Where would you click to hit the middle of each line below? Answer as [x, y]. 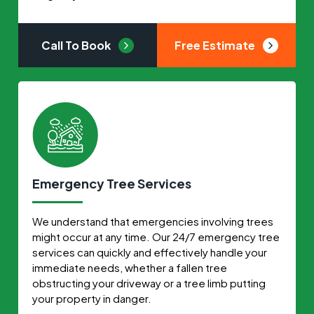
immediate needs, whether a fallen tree [130, 267]
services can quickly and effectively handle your [150, 252]
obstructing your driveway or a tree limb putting [149, 282]
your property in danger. [92, 298]
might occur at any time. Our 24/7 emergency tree [156, 236]
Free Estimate [216, 45]
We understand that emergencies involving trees [153, 221]
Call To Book [77, 45]
